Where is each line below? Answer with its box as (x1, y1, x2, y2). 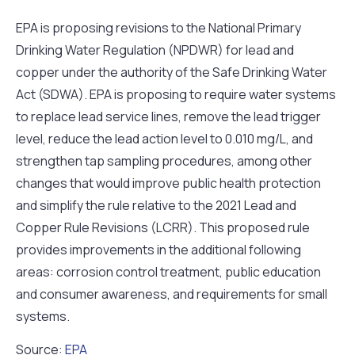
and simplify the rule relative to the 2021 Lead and (16, 196, 296, 214)
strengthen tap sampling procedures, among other (16, 151, 312, 170)
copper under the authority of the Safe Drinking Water (16, 63, 327, 81)
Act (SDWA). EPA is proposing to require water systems (16, 85, 336, 103)
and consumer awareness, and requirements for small (16, 284, 327, 303)
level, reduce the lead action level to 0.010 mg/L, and (16, 129, 313, 147)
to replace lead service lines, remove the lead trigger (16, 107, 321, 125)
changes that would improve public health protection (16, 174, 321, 192)
